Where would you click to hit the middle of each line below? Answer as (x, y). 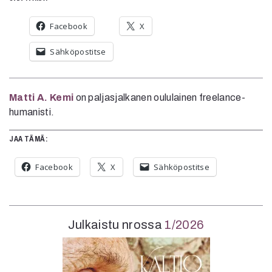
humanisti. (32, 112)
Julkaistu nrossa (116, 224)
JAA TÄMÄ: (29, 139)
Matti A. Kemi (42, 97)
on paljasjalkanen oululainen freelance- (160, 97)
